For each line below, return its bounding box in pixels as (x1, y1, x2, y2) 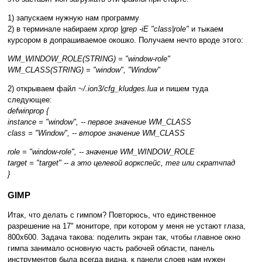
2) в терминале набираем (8, 25, 99, 34)
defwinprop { (8, 106, 49, 116)
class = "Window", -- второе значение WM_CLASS (8, 129, 185, 138)
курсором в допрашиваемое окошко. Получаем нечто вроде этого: (8, 36, 243, 45)
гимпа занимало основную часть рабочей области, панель (8, 244, 215, 253)
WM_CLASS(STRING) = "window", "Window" (8, 65, 160, 75)
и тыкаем (189, 25, 223, 34)
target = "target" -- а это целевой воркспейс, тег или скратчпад (8, 158, 235, 168)
